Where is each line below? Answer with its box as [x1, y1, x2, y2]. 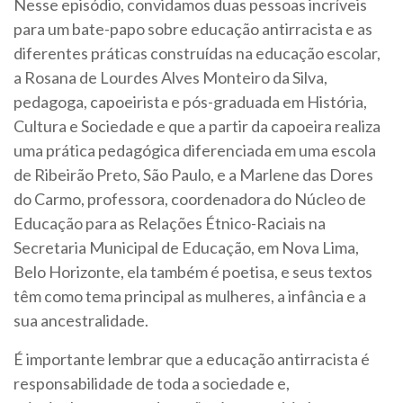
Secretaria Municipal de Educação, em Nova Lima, [13, 237, 359, 258]
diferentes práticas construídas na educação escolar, [13, 43, 381, 64]
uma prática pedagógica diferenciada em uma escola [13, 140, 376, 161]
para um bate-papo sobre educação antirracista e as [13, 19, 372, 40]
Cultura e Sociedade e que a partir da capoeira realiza [13, 116, 381, 137]
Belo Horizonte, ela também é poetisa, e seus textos [13, 262, 372, 282]
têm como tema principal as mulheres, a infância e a [13, 286, 366, 307]
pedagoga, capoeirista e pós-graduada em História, [13, 92, 367, 112]
